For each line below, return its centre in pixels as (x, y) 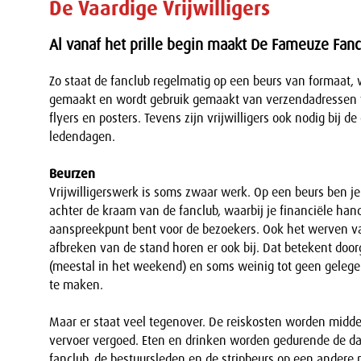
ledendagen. (82, 137)
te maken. (76, 285)
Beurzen (72, 174)
